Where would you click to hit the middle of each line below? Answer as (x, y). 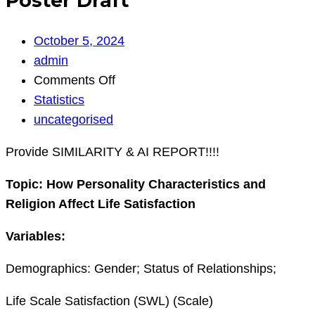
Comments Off (75, 81)
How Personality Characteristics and (156, 185)
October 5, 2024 (79, 41)
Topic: (26, 185)
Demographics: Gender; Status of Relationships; (141, 269)
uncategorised (73, 120)
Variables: (36, 237)
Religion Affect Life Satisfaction (101, 204)
